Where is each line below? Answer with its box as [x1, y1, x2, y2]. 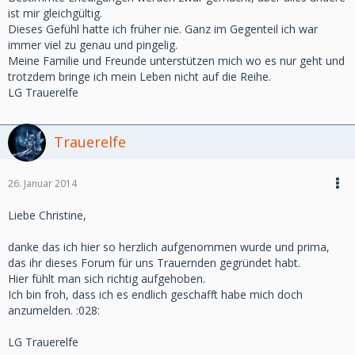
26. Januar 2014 [8, 177, 77, 190]
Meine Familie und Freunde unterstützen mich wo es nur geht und [8, 53, 345, 68]
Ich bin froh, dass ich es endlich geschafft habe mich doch [8, 287, 303, 302]
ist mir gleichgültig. [8, 6, 102, 21]
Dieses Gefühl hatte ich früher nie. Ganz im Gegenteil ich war [8, 21, 318, 36]
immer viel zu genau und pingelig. [8, 37, 177, 52]
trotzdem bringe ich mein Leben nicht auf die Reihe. [8, 69, 271, 84]
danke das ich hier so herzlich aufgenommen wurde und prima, [8, 239, 330, 254]
